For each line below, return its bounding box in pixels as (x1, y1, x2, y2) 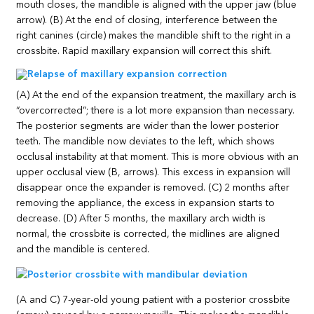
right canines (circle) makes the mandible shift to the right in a (16, 30, 292, 41)
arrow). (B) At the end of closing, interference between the (16, 15, 278, 25)
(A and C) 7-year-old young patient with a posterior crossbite (16, 294, 291, 305)
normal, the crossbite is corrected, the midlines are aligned (16, 228, 280, 239)
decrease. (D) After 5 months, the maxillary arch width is (16, 213, 266, 224)
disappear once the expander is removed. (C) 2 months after (16, 182, 290, 193)
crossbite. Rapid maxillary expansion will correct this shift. (16, 46, 273, 56)
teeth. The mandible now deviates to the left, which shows (16, 136, 275, 146)
